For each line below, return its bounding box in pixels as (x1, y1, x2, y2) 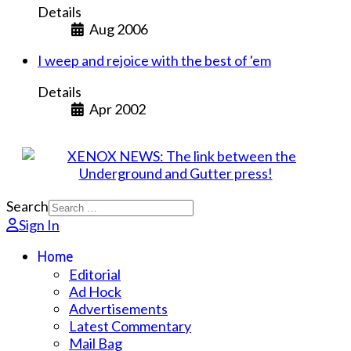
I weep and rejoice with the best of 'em (38, 52, 271, 70)
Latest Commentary (69, 317, 191, 335)
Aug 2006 (89, 20, 148, 38)
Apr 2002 (89, 100, 146, 118)
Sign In (19, 216, 60, 234)
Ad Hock (69, 283, 121, 301)
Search (6, 197, 49, 215)
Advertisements (69, 300, 168, 318)
